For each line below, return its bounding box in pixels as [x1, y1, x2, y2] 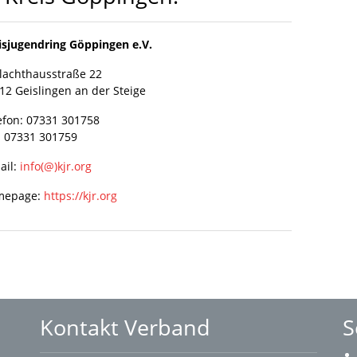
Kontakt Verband [40, 312, 210, 342]
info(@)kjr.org [20, 158, 92, 174]
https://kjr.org [44, 187, 117, 203]
